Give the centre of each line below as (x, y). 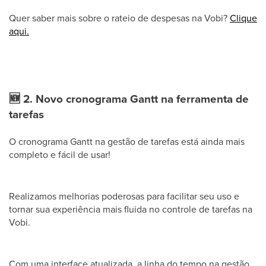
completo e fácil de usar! (60, 155)
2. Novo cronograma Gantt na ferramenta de (134, 99)
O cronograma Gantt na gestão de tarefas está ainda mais (127, 142)
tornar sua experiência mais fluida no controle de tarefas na (131, 209)
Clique (243, 18)
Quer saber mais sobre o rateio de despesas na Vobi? (119, 18)
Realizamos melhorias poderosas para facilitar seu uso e (124, 196)
